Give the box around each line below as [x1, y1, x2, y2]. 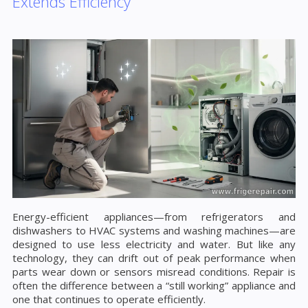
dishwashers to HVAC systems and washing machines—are [12, 223, 296, 237]
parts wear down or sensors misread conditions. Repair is [12, 264, 296, 278]
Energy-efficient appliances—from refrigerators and [12, 209, 296, 223]
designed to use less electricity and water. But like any [12, 236, 296, 251]
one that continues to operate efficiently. [12, 291, 206, 306]
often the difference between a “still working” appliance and [12, 278, 296, 292]
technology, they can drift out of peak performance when [12, 250, 296, 265]
